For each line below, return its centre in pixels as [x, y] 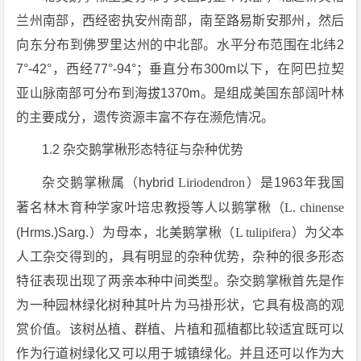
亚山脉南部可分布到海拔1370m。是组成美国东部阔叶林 [180, 93]
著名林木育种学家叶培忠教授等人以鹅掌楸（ [151, 207]
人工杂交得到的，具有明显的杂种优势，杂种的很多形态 [180, 257]
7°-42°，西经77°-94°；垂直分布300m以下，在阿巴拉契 [180, 69]
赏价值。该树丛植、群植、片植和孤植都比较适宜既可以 [180, 329]
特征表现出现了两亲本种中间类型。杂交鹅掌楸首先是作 [180, 281]
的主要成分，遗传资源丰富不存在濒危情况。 [145, 117]
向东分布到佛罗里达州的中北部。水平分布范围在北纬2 [180, 45]
